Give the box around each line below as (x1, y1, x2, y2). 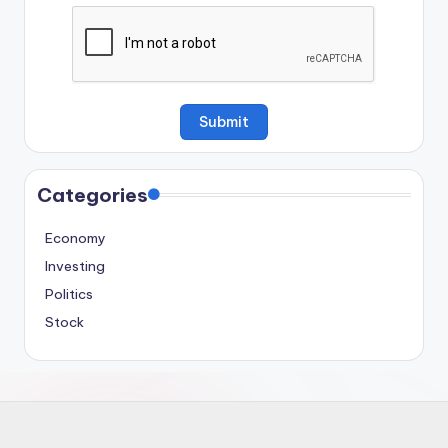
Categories (37, 182, 148, 207)
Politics (45, 284, 93, 303)
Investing (45, 256, 105, 275)
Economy (45, 228, 106, 247)
